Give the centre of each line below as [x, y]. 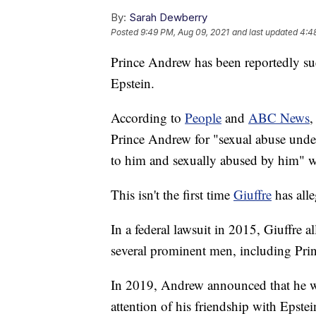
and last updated [265, 32]
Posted [126, 32]
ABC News [279, 118]
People [203, 118]
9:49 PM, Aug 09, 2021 [185, 32]
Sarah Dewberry [168, 18]
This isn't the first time [172, 195]
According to [148, 118]
